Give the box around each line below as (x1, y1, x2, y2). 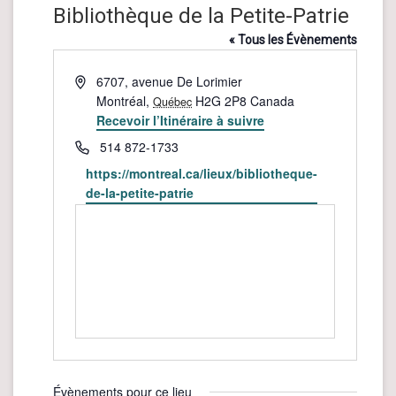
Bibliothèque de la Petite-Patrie (52, 4, 349, 29)
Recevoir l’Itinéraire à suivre (96, 111, 265, 130)
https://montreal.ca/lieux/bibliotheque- (85, 164, 317, 183)
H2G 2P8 (195, 92, 247, 110)
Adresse (73, 72, 120, 90)
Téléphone (73, 137, 133, 156)
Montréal (96, 92, 147, 110)
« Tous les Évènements (228, 33, 357, 48)
